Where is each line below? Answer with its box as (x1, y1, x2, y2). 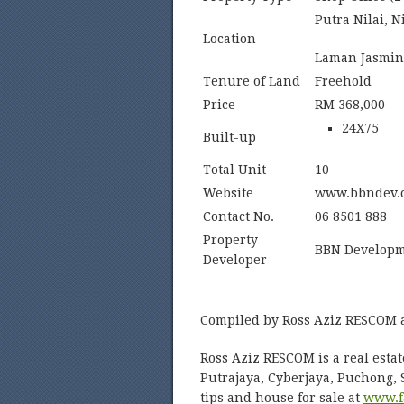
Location (203, 32, 256, 46)
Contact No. (203, 209, 274, 224)
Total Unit (203, 162, 266, 177)
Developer (203, 252, 267, 267)
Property (203, 233, 258, 247)
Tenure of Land (203, 74, 300, 88)
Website (203, 186, 253, 200)
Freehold (315, 74, 372, 88)
